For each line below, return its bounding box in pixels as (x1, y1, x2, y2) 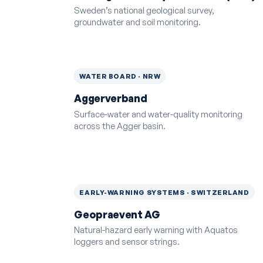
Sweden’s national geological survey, (74, 5, 215, 16)
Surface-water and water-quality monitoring (74, 108, 243, 119)
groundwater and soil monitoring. (74, 16, 201, 28)
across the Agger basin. (74, 120, 166, 131)
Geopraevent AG (74, 208, 160, 221)
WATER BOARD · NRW (79, 71, 161, 80)
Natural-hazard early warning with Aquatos (74, 224, 238, 235)
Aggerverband (74, 92, 147, 105)
